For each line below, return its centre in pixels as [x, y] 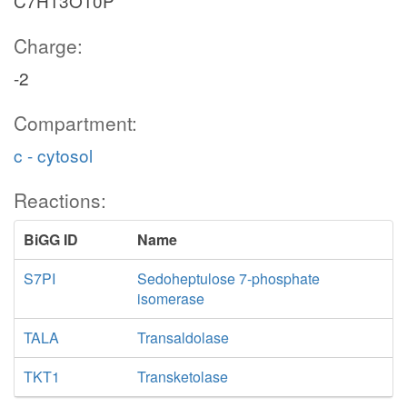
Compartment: [75, 123]
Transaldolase [183, 338]
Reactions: [60, 200]
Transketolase [182, 377]
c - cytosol [53, 155]
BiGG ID [51, 239]
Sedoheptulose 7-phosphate [228, 278]
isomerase [170, 298]
